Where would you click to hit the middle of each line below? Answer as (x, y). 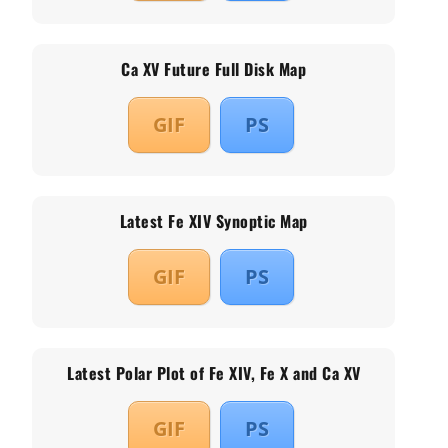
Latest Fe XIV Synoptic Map (213, 221)
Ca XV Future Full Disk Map (214, 69)
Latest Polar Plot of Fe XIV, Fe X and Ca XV (214, 373)
